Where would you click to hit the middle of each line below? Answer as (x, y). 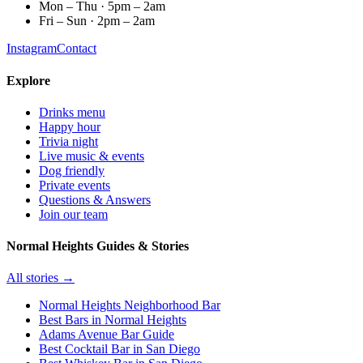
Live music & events (92, 156)
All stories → (41, 278)
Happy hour (70, 126)
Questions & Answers (95, 199)
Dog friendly (72, 170)
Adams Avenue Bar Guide (107, 335)
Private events (75, 185)
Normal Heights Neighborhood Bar (130, 305)
